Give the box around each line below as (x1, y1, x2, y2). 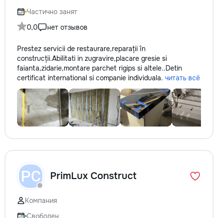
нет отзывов (47, 23, 88, 32)
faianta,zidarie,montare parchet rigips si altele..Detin (17, 64, 182, 73)
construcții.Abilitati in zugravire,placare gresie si (17, 54, 167, 63)
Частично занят (27, 7, 77, 16)
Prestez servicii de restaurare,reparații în (17, 44, 145, 53)
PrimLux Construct (50, 170, 137, 182)
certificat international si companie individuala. (17, 73, 165, 82)
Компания (25, 196, 57, 205)
